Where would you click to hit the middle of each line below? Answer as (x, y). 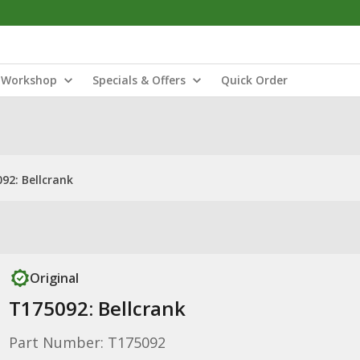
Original (54, 278)
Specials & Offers (139, 80)
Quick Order (254, 80)
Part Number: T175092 (87, 342)
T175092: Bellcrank (97, 308)
